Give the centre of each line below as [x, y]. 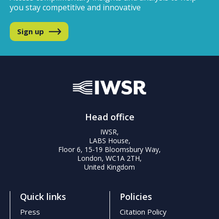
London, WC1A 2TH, [109, 158]
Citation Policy [143, 211]
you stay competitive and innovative [75, 7]
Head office [109, 117]
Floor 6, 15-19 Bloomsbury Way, [109, 149]
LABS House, [109, 140]
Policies [136, 196]
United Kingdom [109, 167]
